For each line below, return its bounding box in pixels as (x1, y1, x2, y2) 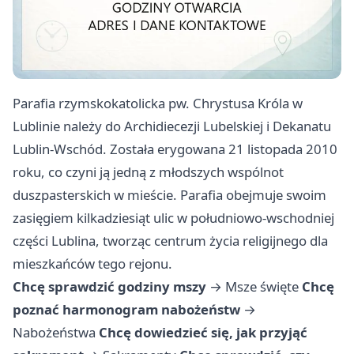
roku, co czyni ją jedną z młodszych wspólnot (13, 163, 284, 182)
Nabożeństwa (13, 323, 96, 342)
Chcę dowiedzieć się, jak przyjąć (99, 323, 307, 342)
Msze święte (225, 277, 299, 296)
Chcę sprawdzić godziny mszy (13, 277, 206, 296)
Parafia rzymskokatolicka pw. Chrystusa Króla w (13, 94, 303, 113)
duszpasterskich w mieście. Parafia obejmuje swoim (13, 186, 326, 205)
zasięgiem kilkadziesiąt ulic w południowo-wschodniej (13, 209, 334, 228)
